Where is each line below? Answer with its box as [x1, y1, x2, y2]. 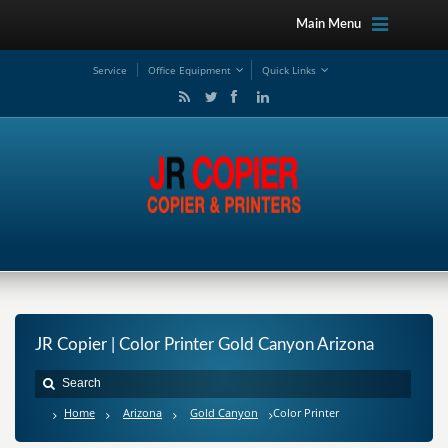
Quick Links [262, 63, 316, 77]
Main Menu [295, 18, 361, 31]
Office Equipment [148, 63, 231, 77]
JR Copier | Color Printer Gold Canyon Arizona [35, 336, 374, 353]
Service [93, 63, 127, 77]
